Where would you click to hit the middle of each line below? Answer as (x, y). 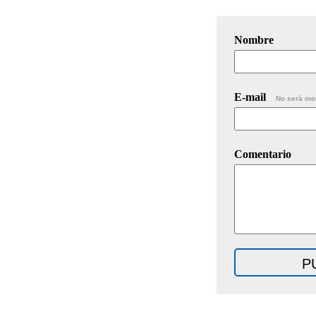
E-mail (251, 97)
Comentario (263, 154)
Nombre (254, 39)
